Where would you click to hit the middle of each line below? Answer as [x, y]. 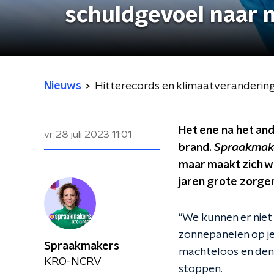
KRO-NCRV [73, 262]
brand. [196, 148]
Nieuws [63, 86]
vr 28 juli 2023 [77, 135]
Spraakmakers [82, 246]
